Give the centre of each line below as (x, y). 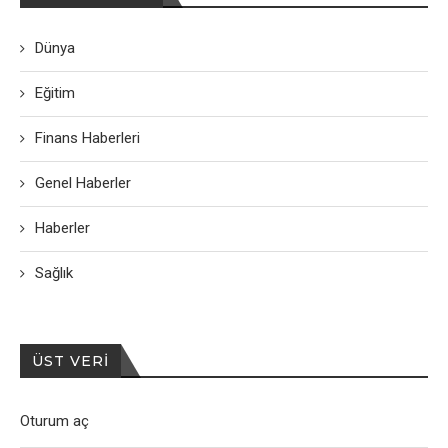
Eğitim (55, 93)
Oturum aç (54, 421)
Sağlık (54, 273)
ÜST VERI (70, 361)
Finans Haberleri (87, 138)
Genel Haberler (83, 183)
